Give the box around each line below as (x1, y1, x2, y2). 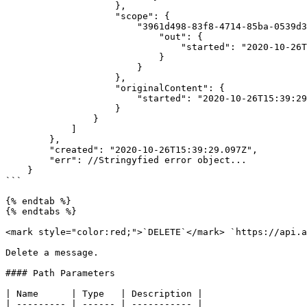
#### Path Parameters (5, 268, 115, 278)
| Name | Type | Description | (5, 288, 203, 299)
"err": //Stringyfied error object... (5, 155, 49, 165)
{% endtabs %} (5, 206, 77, 217)
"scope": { (5, 11, 115, 21)
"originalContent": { (5, 83, 115, 93)
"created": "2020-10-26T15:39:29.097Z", (5, 145, 49, 155)
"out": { (5, 32, 159, 42)
